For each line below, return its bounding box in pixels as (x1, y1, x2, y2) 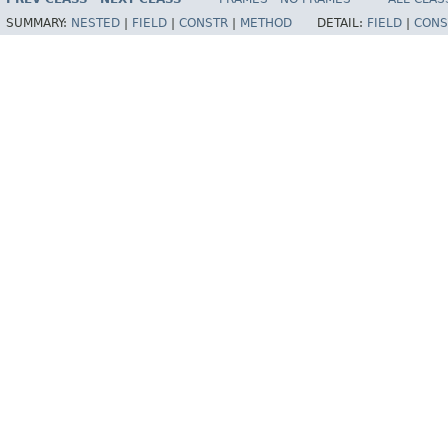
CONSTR (179, 16, 228, 31)
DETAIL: (317, 16, 367, 31)
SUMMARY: (6, 16, 71, 31)
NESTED (71, 16, 120, 31)
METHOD (240, 16, 292, 31)
